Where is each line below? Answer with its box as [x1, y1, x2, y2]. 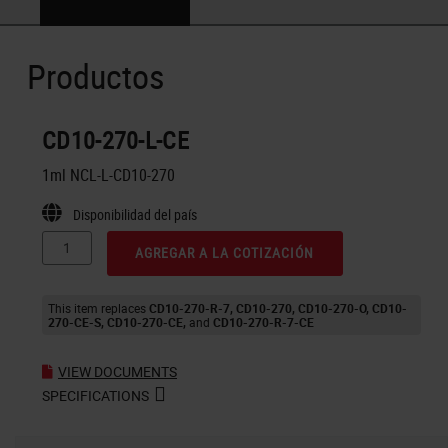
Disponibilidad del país [73, 204, 197, 224]
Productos [27, 52, 164, 99]
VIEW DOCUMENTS [58, 361, 177, 381]
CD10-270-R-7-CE [213, 313, 314, 330]
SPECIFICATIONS [42, 385, 149, 405]
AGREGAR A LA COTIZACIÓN [135, 243, 315, 263]
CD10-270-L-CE [42, 123, 189, 156]
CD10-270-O [298, 299, 366, 316]
